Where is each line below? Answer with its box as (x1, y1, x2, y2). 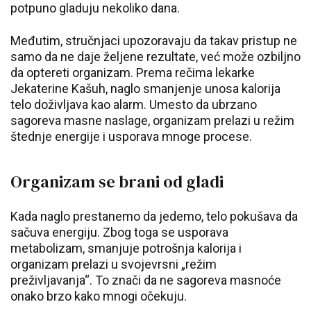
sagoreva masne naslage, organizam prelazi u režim (10, 113, 294, 128)
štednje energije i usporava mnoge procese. (10, 129, 252, 144)
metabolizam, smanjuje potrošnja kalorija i (10, 241, 242, 255)
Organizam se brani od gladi (10, 170, 224, 193)
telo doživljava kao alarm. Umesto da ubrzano (10, 97, 257, 112)
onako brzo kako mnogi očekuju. (10, 289, 187, 303)
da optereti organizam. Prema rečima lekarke (10, 65, 255, 80)
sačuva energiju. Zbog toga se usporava (10, 225, 228, 239)
